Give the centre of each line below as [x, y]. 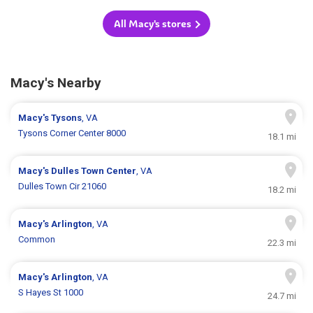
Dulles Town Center [94, 171]
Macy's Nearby [56, 83]
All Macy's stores [153, 24]
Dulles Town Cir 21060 [63, 187]
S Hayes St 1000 [51, 293]
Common [37, 240]
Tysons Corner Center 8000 [72, 133]
